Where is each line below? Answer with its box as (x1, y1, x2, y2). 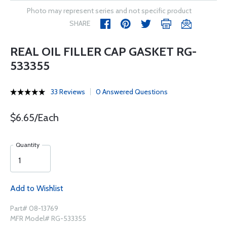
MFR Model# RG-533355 (10, 214, 86, 223)
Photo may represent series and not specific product (27, 6, 192, 15)
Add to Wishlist (10, 183, 63, 193)
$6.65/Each (10, 111, 59, 124)
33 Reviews (51, 87, 85, 96)
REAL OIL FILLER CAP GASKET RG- (10, 44, 197, 59)
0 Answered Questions (96, 87, 168, 96)
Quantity (16, 141, 40, 148)
